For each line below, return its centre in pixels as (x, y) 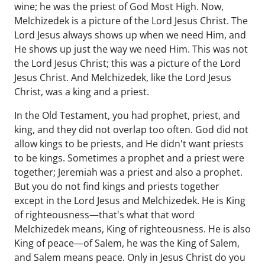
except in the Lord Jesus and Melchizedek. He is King (130, 201)
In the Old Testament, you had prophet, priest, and (127, 115)
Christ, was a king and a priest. (82, 92)
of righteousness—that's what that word (104, 215)
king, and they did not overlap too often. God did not (131, 130)
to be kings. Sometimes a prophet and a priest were (129, 158)
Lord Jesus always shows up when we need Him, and (130, 35)
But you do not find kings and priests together (117, 186)
